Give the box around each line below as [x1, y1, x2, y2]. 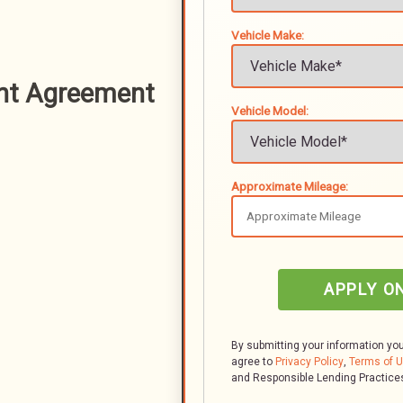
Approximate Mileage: [231, 179, 348, 193]
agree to [231, 355, 275, 368]
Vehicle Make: [231, 28, 304, 42]
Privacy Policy [275, 355, 344, 368]
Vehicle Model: [231, 103, 309, 118]
